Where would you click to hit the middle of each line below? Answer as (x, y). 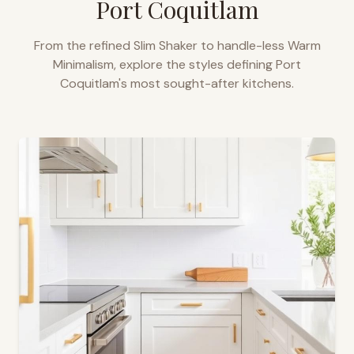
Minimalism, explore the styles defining (164, 64)
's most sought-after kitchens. (206, 83)
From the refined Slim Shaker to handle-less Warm (177, 45)
